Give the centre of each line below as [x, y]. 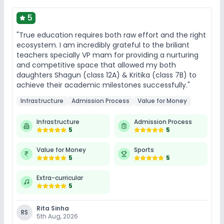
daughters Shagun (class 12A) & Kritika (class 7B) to [106, 75]
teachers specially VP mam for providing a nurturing [107, 55]
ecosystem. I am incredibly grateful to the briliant [103, 45]
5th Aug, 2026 [57, 216]
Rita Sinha [53, 208]
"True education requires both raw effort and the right [111, 35]
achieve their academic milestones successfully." [103, 85]
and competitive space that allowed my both [96, 65]
